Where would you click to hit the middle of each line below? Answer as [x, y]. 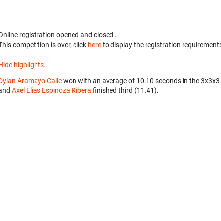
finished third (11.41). [125, 90]
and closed [98, 34]
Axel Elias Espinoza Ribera [52, 90]
